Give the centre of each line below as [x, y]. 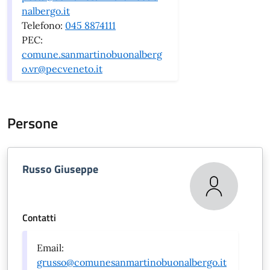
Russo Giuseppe [60, 169]
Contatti [39, 217]
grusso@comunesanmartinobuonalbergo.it [132, 262]
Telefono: [43, 25]
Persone [33, 123]
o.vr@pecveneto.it [62, 68]
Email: [50, 247]
